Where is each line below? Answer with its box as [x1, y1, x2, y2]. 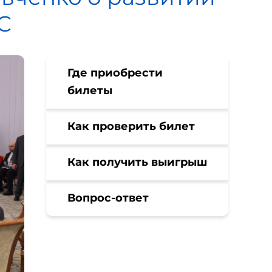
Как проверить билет [67, 120, 195, 133]
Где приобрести [67, 66, 163, 80]
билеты [67, 84, 112, 97]
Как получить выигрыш [67, 155, 207, 169]
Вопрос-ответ [67, 191, 149, 205]
